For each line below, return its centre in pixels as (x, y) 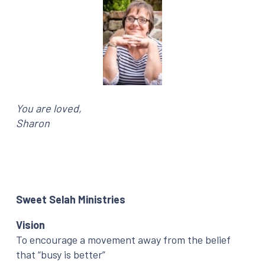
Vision (30, 224)
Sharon (33, 123)
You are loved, (49, 108)
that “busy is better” (61, 254)
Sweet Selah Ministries (71, 199)
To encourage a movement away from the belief (123, 239)
